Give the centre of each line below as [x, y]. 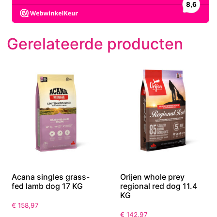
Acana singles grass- [51, 177]
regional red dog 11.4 [159, 186]
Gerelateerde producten [95, 44]
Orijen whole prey [152, 177]
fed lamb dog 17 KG [47, 186]
